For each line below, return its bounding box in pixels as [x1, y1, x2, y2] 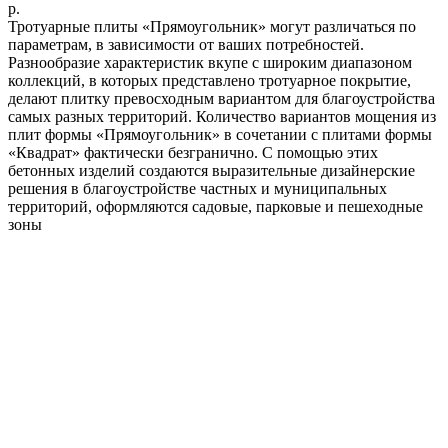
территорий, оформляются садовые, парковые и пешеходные [8, 197, 423, 215]
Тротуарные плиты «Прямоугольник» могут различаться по [8, 17, 416, 35]
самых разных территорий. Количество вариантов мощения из [8, 107, 436, 125]
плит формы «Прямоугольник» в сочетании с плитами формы [8, 125, 432, 143]
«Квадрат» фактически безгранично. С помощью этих [8, 143, 378, 161]
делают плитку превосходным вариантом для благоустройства [8, 89, 435, 107]
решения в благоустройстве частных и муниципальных [8, 179, 387, 197]
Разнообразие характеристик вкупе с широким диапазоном [8, 53, 412, 71]
